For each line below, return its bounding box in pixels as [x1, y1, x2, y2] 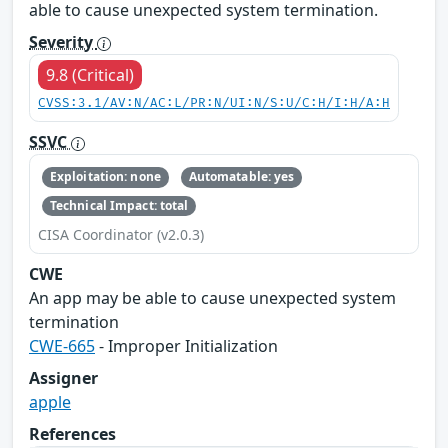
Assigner [29, 366, 98, 389]
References [29, 422, 116, 445]
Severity [29, 31, 97, 54]
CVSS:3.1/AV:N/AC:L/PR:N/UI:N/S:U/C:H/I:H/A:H [38, 96, 390, 112]
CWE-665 [29, 334, 95, 357]
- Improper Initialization [95, 334, 278, 357]
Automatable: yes [188, 168, 295, 186]
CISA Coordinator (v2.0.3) [38, 224, 204, 244]
